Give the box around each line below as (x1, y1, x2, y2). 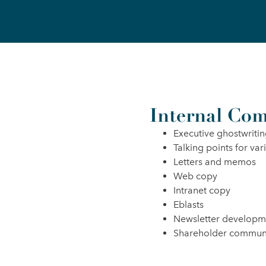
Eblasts (173, 199, 204, 210)
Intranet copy (173, 185, 230, 196)
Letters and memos (173, 156, 256, 167)
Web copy (173, 170, 217, 182)
